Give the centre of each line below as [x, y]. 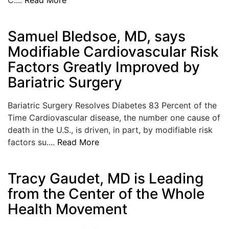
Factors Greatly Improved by [104, 67]
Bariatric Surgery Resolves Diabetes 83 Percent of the [112, 105]
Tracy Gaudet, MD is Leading [106, 178]
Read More [78, 142]
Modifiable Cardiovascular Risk [113, 51]
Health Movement [67, 209]
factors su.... [32, 142]
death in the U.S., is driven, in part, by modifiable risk [110, 130]
